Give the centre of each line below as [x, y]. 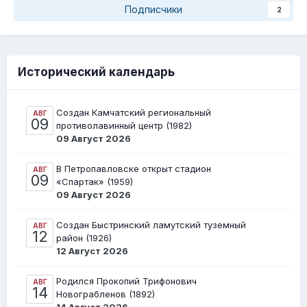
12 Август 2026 [92, 251]
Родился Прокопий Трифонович [126, 281]
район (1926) [84, 238]
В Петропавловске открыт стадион [134, 169]
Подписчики [153, 10]
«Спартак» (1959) [95, 182]
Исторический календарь [96, 72]
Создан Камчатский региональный [134, 113]
